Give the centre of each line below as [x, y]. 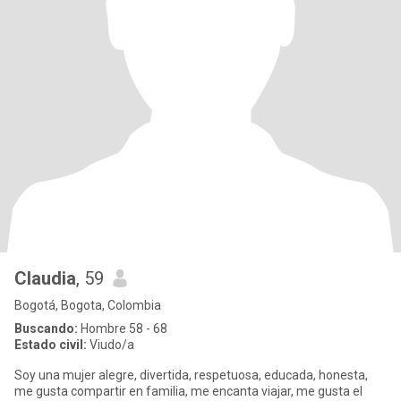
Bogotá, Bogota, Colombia [88, 305]
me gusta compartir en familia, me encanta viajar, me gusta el [155, 391]
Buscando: [46, 328]
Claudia [45, 278]
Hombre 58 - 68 [123, 328]
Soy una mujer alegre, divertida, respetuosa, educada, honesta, [191, 375]
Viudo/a [111, 345]
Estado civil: [51, 345]
